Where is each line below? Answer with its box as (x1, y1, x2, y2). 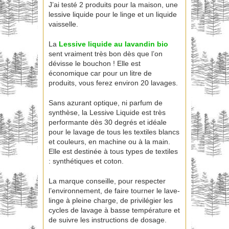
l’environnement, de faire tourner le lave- (49, 187, 180, 195)
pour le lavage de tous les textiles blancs (49, 128, 179, 136)
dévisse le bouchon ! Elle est (49, 59, 141, 68)
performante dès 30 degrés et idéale (49, 118, 167, 127)
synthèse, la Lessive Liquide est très (49, 108, 166, 117)
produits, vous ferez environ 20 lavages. (49, 79, 178, 87)
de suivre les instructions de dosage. (49, 216, 167, 224)
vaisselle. (49, 20, 78, 29)
